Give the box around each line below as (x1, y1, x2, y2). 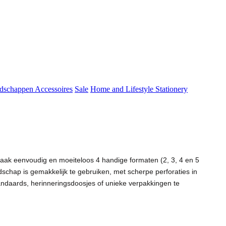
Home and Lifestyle (90, 85, 155, 93)
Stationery (155, 85, 188, 93)
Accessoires (35, 85, 73, 93)
